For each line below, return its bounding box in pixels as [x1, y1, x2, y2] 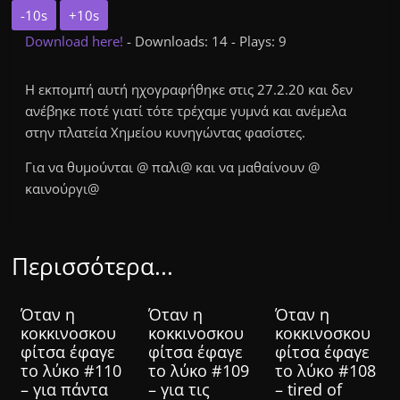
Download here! [25, 32, 128, 51]
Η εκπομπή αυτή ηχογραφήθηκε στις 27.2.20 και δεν [25, 80, 354, 99]
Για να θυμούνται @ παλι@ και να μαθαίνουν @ [25, 158, 321, 177]
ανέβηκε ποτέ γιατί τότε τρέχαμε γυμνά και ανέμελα [25, 102, 347, 121]
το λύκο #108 [274, 360, 376, 382]
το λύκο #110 [21, 360, 122, 382]
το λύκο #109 [147, 360, 249, 382]
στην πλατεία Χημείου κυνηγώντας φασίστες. [25, 123, 306, 142]
